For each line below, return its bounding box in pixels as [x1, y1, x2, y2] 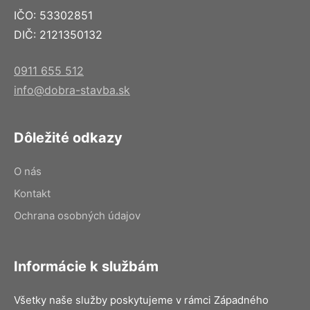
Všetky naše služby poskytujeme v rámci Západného [14, 293, 268, 307]
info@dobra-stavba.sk [14, 83, 130, 97]
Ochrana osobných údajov [14, 209, 140, 222]
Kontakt [14, 187, 51, 200]
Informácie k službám [14, 258, 158, 275]
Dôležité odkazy [14, 129, 122, 146]
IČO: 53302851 [14, 8, 93, 22]
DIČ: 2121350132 [14, 28, 102, 42]
